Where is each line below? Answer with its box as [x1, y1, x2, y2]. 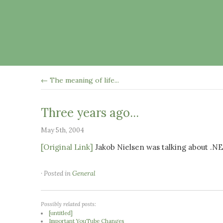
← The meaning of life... [41, 76, 119, 85]
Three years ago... [41, 105, 139, 120]
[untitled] [49, 210, 73, 217]
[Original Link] [41, 142, 93, 152]
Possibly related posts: [41, 201, 96, 208]
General [72, 169, 96, 178]
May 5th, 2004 [41, 126, 84, 134]
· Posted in [41, 169, 72, 178]
